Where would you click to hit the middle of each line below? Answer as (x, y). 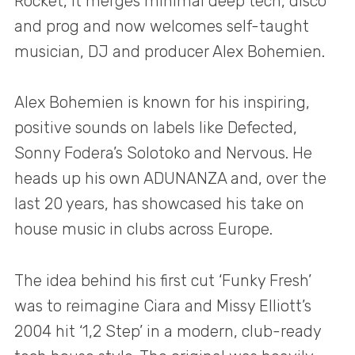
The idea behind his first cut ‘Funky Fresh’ (163, 280)
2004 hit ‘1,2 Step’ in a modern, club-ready (168, 331)
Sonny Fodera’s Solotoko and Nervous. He (163, 153)
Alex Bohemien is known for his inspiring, (162, 103)
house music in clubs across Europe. (143, 229)
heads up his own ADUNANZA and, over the (170, 179)
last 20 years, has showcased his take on (159, 204)
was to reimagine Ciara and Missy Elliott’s (163, 305)
